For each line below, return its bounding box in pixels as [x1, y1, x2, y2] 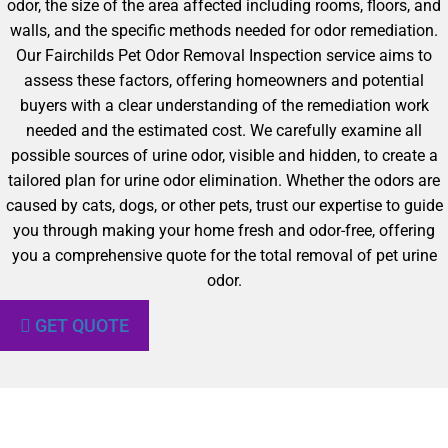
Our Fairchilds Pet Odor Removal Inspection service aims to [16, 46, 432, 65]
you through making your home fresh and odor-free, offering [13, 221, 435, 240]
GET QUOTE [35, 315, 129, 336]
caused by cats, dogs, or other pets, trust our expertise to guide [5, 196, 443, 215]
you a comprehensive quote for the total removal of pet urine [11, 246, 437, 265]
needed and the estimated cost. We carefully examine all [26, 121, 422, 140]
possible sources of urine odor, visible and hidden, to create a [10, 146, 438, 165]
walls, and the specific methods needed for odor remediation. [10, 21, 438, 40]
